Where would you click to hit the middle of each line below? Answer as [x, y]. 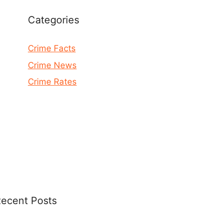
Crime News [52, 65]
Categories [54, 20]
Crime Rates [52, 82]
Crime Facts [52, 48]
